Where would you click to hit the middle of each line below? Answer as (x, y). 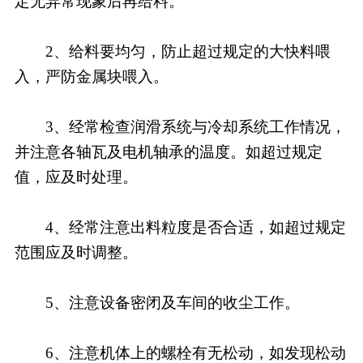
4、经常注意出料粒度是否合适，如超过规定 (180, 227)
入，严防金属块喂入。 (91, 76)
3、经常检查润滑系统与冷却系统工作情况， (180, 126)
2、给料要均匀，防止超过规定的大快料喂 (172, 51)
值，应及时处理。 (76, 177)
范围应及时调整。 (76, 252)
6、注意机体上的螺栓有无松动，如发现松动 (180, 352)
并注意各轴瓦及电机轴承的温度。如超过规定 (168, 152)
